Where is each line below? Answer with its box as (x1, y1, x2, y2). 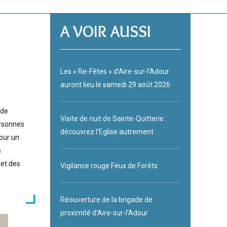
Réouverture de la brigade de (60, 196, 153, 204)
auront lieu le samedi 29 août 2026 (60, 81, 170, 89)
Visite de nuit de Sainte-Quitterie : (60, 115, 167, 123)
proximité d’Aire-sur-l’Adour (60, 209, 148, 217)
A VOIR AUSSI (60, 21, 151, 42)
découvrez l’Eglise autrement (60, 128, 154, 136)
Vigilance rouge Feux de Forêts (60, 162, 158, 170)
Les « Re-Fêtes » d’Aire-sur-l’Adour (60, 67, 169, 76)
